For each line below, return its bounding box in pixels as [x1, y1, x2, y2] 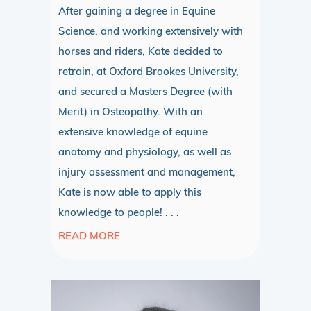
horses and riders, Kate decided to [58, 44, 223, 58]
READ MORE [58, 229, 120, 243]
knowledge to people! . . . [58, 205, 179, 219]
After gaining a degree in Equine [58, 4, 215, 18]
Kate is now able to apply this [58, 185, 201, 199]
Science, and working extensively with [58, 24, 243, 38]
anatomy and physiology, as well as [58, 145, 231, 159]
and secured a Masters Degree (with [58, 85, 233, 99]
